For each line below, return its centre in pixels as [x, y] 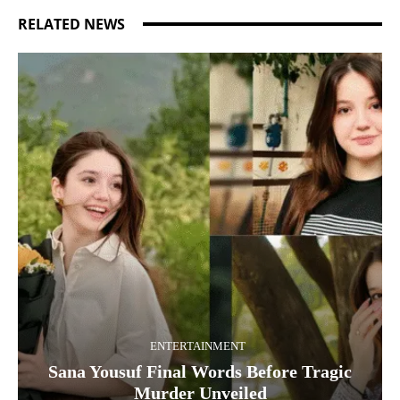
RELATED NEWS [71, 25]
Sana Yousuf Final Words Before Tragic [200, 372]
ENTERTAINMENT [198, 346]
